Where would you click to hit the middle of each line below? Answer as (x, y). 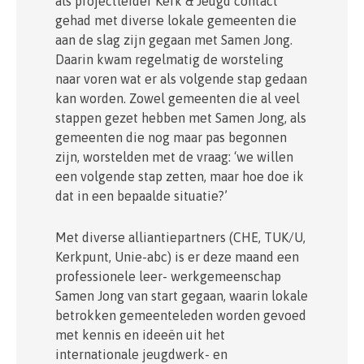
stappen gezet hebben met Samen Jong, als (181, 117)
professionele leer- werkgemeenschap (168, 277)
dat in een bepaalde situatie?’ (141, 195)
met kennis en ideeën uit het (140, 335)
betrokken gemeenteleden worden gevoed (181, 316)
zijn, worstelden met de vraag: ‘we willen (174, 156)
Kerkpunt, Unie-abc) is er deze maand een (177, 257)
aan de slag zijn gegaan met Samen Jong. (174, 39)
